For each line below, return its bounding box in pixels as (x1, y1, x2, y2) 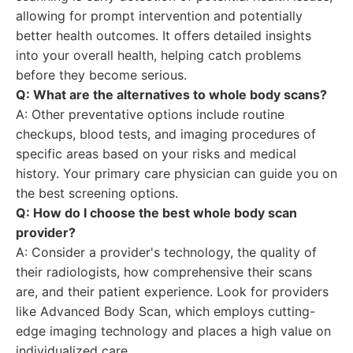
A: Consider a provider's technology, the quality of (16, 244, 317, 260)
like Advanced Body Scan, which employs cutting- (16, 303, 315, 319)
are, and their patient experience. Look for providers (16, 284, 329, 299)
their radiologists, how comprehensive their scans (16, 264, 312, 280)
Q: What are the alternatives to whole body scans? (16, 87, 327, 102)
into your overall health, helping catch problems (16, 47, 301, 63)
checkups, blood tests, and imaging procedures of (16, 126, 316, 142)
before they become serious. (16, 67, 187, 83)
